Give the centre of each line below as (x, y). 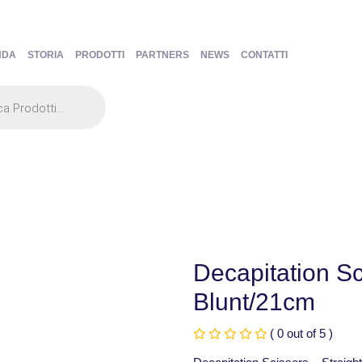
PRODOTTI (99, 55)
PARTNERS (162, 55)
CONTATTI (264, 55)
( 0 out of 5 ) (301, 333)
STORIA (45, 55)
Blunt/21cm (254, 302)
